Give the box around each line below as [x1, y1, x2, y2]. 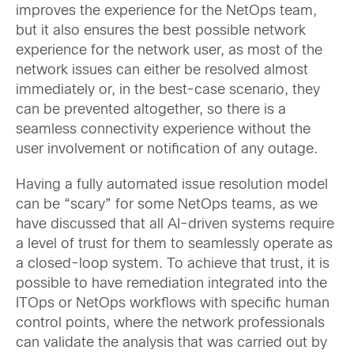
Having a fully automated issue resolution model [16, 179, 328, 192]
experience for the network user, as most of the [16, 43, 322, 58]
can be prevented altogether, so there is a [16, 103, 286, 117]
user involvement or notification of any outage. [16, 142, 322, 156]
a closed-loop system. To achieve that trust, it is [16, 258, 330, 271]
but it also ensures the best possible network [16, 24, 306, 38]
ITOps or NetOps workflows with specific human [16, 297, 330, 311]
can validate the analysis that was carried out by [16, 337, 327, 350]
